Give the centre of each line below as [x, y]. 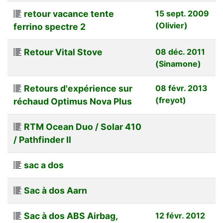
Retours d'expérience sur [78, 88]
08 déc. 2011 [180, 52]
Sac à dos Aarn [56, 190]
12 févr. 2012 [180, 215]
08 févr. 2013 [181, 88]
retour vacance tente [69, 13]
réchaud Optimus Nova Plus [73, 101]
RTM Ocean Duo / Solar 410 [83, 126]
